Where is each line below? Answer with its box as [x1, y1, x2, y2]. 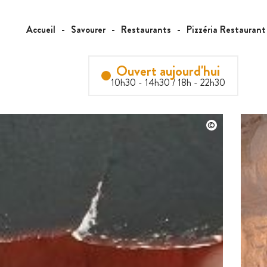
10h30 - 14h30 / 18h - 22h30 [111, 75, 225, 89]
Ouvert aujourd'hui [116, 60, 220, 81]
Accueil [26, 22, 55, 36]
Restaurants [120, 22, 171, 36]
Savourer [70, 22, 105, 36]
